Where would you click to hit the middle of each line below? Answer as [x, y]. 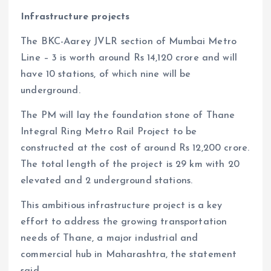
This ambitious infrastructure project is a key [122, 205]
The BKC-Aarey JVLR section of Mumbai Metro [129, 41]
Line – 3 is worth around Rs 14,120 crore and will [129, 58]
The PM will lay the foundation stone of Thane [128, 115]
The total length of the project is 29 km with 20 [130, 164]
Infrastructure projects [75, 17]
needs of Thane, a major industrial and [109, 238]
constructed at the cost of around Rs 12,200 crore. [135, 148]
